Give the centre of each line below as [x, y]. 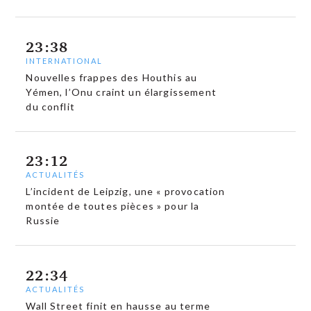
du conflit [50, 106]
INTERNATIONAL [65, 60]
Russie [43, 221]
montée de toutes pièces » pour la [113, 206]
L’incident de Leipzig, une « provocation [126, 192]
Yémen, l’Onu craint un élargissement [121, 92]
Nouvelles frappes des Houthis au [112, 77]
